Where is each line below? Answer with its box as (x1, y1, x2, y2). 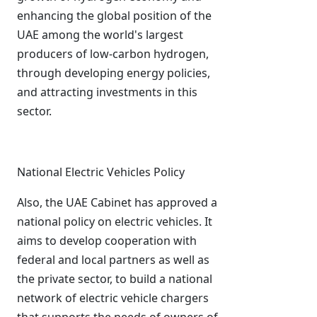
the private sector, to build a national (17, 271, 212, 287)
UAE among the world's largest (17, 27, 183, 42)
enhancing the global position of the (17, 8, 212, 23)
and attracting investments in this (17, 84, 197, 100)
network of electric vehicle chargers (17, 290, 209, 306)
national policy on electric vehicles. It (17, 214, 212, 229)
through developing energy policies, (17, 65, 210, 81)
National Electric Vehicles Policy (17, 164, 188, 180)
